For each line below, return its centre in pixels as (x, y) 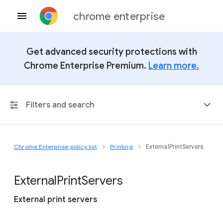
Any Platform (43, 150)
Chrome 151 (41, 174)
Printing (121, 147)
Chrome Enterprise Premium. (86, 66)
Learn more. (174, 66)
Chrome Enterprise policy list (56, 147)
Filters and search (60, 105)
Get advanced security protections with (111, 52)
